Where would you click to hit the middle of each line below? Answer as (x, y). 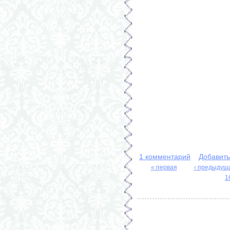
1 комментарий (165, 156)
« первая (164, 167)
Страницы (165, 177)
